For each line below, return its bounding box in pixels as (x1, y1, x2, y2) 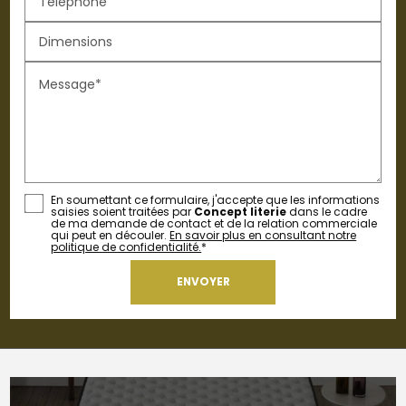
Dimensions (39, 32, 113, 51)
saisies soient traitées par (51, 203, 195, 219)
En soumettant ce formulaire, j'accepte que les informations (51, 191, 381, 208)
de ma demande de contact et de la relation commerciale (51, 215, 378, 231)
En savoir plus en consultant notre (169, 227, 357, 243)
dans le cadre (286, 203, 368, 219)
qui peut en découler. (51, 227, 170, 243)
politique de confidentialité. (51, 238, 202, 255)
